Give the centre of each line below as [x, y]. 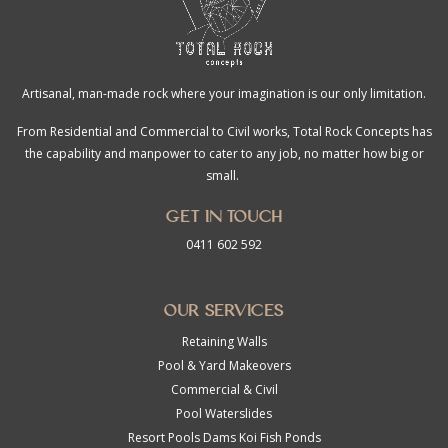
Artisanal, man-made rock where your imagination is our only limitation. [224, 93]
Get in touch [224, 213]
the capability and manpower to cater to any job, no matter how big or [224, 153]
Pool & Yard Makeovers [224, 365]
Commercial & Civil [224, 389]
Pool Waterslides [224, 413]
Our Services [224, 307]
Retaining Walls [224, 341]
